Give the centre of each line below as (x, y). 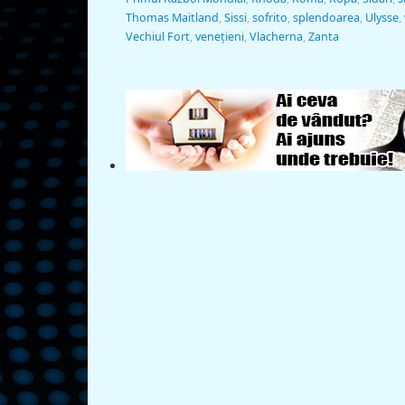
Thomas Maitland (172, 18)
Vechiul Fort (158, 37)
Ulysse (382, 18)
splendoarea (326, 18)
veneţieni (220, 37)
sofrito (270, 18)
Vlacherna (276, 37)
